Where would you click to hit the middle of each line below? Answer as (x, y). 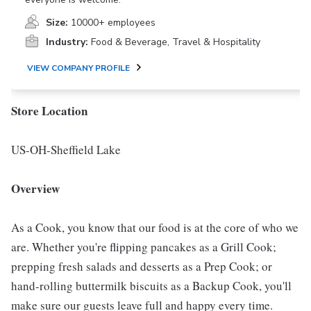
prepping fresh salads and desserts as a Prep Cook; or (142, 266)
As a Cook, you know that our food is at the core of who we (155, 227)
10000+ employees (113, 23)
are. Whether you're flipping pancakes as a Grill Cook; (144, 247)
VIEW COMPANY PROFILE (78, 68)
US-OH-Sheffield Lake (66, 150)
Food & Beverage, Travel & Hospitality (176, 42)
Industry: (67, 42)
